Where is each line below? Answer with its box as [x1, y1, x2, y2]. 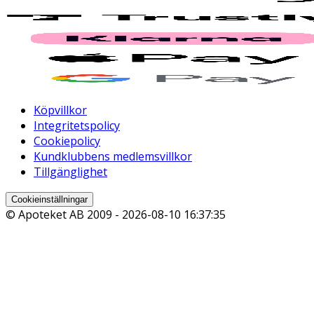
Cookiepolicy [34, 133, 100, 149]
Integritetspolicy [34, 118, 120, 134]
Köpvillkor [34, 102, 87, 118]
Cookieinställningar [11, 194, 88, 205]
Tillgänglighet [34, 164, 107, 180]
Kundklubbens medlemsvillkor [34, 149, 192, 165]
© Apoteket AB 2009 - [6, 207, 122, 223]
